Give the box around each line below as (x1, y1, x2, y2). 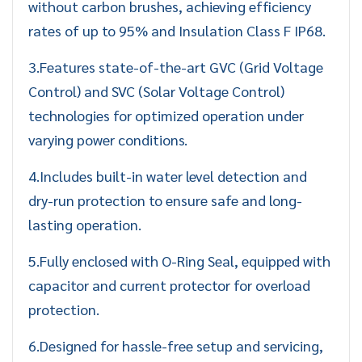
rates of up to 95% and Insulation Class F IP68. (28, 21, 326, 40)
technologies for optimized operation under (28, 106, 304, 125)
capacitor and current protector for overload (28, 276, 310, 295)
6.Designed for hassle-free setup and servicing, (28, 336, 323, 356)
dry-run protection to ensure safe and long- (28, 191, 302, 210)
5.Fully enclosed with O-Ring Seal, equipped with (28, 251, 330, 271)
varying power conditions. (28, 130, 187, 149)
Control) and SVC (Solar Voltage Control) (28, 82, 284, 101)
